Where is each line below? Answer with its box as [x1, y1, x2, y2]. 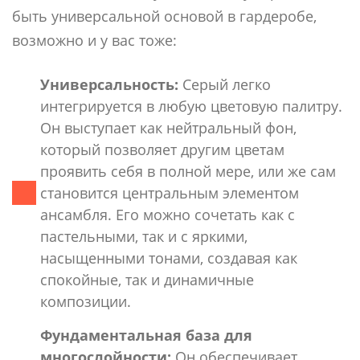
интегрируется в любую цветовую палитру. [40, 96, 342, 116]
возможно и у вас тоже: [12, 30, 177, 50]
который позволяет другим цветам [40, 139, 284, 159]
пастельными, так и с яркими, [40, 226, 247, 246]
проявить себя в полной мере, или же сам [40, 161, 336, 181]
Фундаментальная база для [40, 325, 252, 345]
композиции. [40, 291, 131, 311]
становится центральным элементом [40, 182, 299, 202]
